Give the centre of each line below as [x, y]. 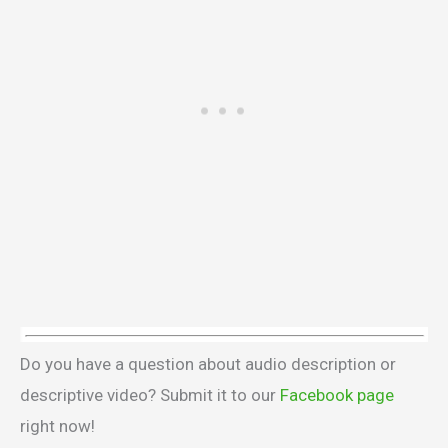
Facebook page [337, 394]
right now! [57, 425]
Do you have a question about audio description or [208, 363]
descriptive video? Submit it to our [150, 394]
